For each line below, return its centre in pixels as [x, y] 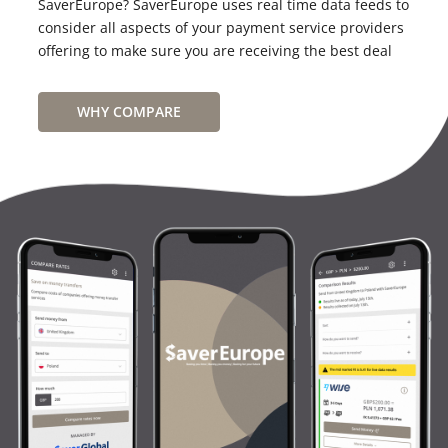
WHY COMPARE [129, 112]
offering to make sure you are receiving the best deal [215, 51]
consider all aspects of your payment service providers [221, 28]
